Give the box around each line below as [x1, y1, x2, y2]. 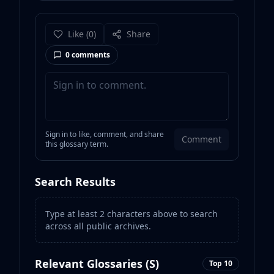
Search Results [35, 174, 116, 189]
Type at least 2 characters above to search [45, 208, 218, 220]
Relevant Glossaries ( [35, 256, 149, 271]
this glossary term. [45, 139, 108, 149]
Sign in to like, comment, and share [45, 129, 164, 139]
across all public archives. [45, 220, 151, 232]
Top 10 [209, 258, 232, 268]
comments [70, 50, 110, 60]
